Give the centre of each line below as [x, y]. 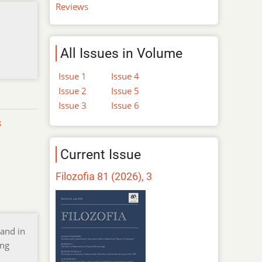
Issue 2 [73, 90]
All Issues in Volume [122, 53]
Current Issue [101, 154]
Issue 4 [125, 76]
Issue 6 [125, 105]
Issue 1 [73, 76]
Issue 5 [125, 90]
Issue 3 [73, 105]
